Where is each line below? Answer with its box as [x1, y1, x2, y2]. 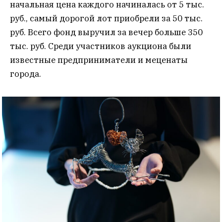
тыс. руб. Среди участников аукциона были [10, 41, 191, 52]
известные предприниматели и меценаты [10, 55, 188, 66]
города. [10, 68, 41, 80]
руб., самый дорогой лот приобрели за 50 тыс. [10, 13, 203, 24]
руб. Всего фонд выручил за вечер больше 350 [10, 27, 203, 38]
